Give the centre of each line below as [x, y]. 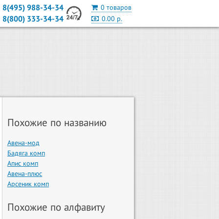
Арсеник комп [28, 184]
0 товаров [116, 7]
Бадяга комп [26, 153]
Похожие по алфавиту [56, 207]
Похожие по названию [57, 123]
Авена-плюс [25, 174]
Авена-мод [23, 143]
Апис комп [23, 164]
